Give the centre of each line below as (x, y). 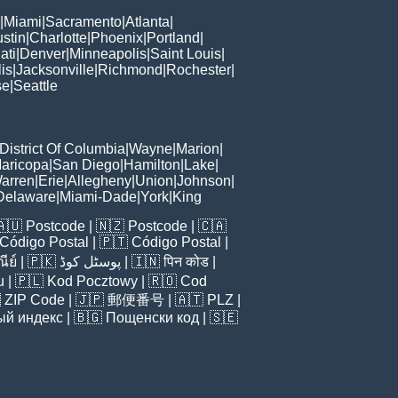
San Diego (86, 165)
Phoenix (117, 38)
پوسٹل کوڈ (90, 262)
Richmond (130, 70)
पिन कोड (186, 262)
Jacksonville (55, 70)
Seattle (36, 86)
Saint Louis (186, 54)
